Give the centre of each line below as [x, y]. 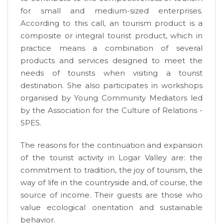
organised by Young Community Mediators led [111, 98]
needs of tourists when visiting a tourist [111, 73]
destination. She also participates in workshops [111, 85]
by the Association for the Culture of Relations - [111, 110]
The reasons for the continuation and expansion [111, 145]
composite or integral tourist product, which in [111, 35]
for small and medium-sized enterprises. [111, 10]
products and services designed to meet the [111, 60]
